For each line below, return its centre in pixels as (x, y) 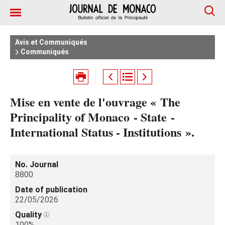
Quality (29, 215)
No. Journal (37, 164)
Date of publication (51, 190)
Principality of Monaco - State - (92, 117)
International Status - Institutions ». (102, 132)
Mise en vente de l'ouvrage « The (95, 102)
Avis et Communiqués (51, 42)
